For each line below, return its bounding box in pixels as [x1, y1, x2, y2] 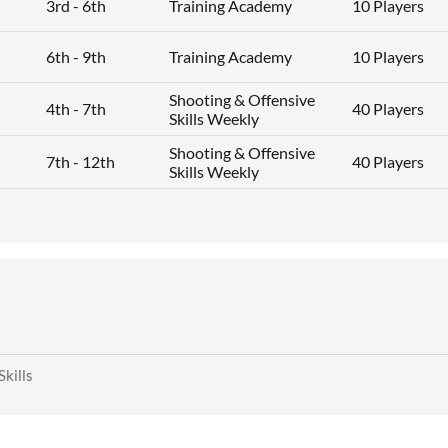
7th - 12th [45, 152, 115, 172]
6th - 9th [45, 47, 106, 67]
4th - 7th [45, 99, 106, 119]
